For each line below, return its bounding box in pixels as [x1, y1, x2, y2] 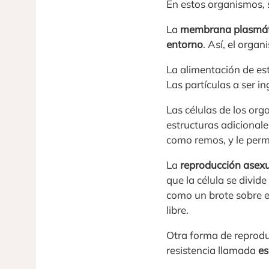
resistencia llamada [166, 243, 258, 256]
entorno [166, 37, 203, 50]
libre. [166, 203, 189, 216]
